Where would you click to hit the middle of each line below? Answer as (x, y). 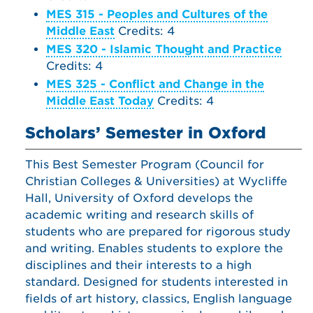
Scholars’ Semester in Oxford (146, 133)
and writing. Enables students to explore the (154, 248)
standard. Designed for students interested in (156, 282)
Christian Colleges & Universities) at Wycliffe (156, 181)
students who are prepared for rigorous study (158, 232)
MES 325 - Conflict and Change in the (155, 84)
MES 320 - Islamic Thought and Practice (164, 49)
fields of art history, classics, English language (159, 299)
